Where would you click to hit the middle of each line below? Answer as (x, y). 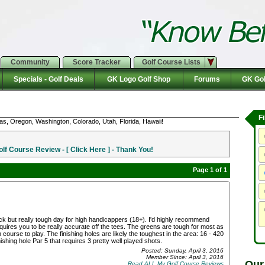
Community (30, 62)
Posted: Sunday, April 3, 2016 (182, 251)
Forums (207, 79)
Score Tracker (97, 62)
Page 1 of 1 (210, 170)
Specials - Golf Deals (49, 79)
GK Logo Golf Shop (139, 79)
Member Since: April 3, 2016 (185, 257)
